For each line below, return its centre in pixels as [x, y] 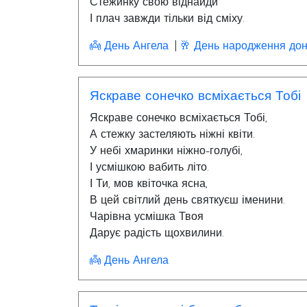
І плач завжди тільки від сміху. [167, 19]
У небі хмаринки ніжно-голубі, [166, 151]
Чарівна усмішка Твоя [147, 217]
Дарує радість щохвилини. [157, 233]
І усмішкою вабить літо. [149, 167]
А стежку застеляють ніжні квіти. [172, 134]
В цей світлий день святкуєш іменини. [187, 200]
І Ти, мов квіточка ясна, [149, 184]
